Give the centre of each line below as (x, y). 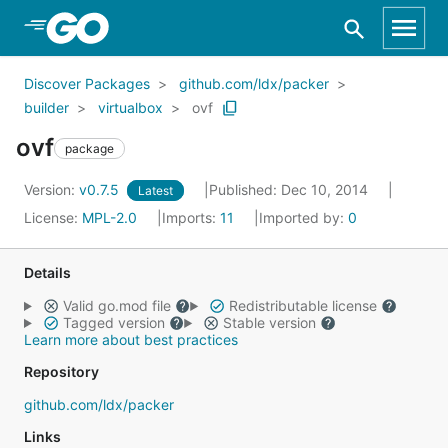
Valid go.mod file (116, 305)
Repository (61, 371)
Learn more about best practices (131, 339)
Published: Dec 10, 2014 (290, 189)
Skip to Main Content (121, 27)
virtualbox (130, 107)
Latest (155, 190)
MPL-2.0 (109, 217)
